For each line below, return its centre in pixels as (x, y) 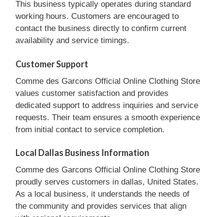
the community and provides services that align (101, 206)
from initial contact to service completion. (90, 129)
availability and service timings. (72, 40)
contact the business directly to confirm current (101, 28)
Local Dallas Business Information (82, 153)
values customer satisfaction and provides (92, 93)
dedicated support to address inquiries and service (107, 105)
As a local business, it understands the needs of (102, 194)
